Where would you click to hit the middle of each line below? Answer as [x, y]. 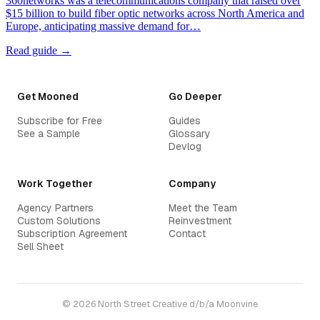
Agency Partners [55, 208]
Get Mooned [48, 97]
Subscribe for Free [60, 121]
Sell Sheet [40, 247]
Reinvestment [200, 221]
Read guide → [39, 51]
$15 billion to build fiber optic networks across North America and [155, 14]
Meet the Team [203, 208]
